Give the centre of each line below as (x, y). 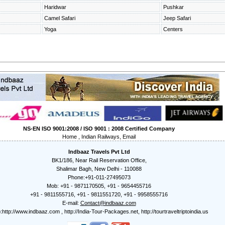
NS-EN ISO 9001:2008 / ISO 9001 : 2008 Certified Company (99, 129)
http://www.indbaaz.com (31, 211)
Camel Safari (60, 18)
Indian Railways (100, 137)
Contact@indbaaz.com (108, 203)
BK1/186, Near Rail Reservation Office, (99, 160)
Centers (173, 29)
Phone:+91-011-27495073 (99, 177)
